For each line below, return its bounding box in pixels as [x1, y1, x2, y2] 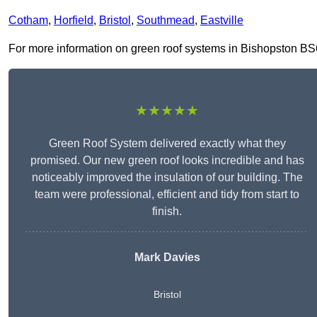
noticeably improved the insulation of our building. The [31, 171, 303, 184]
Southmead [137, 14, 195, 27]
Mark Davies [134, 251, 200, 264]
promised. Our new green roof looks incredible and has [30, 154, 304, 167]
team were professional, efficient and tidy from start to [35, 188, 299, 201]
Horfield [54, 14, 93, 27]
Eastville [200, 14, 243, 27]
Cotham [8, 14, 48, 27]
